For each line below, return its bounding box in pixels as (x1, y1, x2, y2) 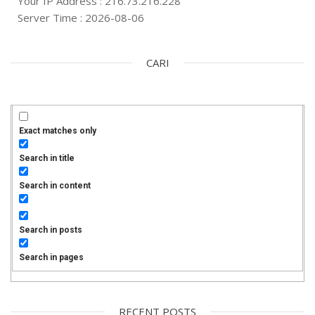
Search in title (19, 153, 75, 164)
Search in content (19, 181, 91, 191)
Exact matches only (19, 126, 97, 136)
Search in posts (19, 225, 83, 236)
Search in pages (19, 252, 84, 263)
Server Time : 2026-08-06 (18, 10, 144, 25)
